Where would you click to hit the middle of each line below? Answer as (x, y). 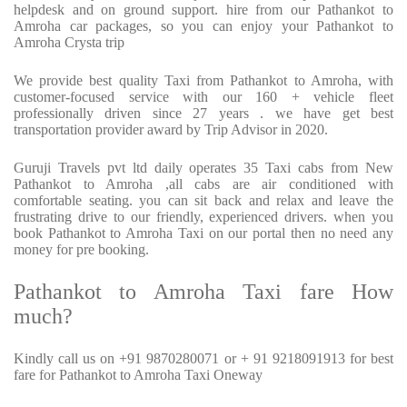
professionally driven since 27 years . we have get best (203, 114)
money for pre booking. (81, 250)
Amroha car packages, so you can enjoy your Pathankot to (203, 26)
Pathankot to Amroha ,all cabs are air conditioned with (203, 184)
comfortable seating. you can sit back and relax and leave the (203, 201)
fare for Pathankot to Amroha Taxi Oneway (138, 375)
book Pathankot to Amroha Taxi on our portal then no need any (203, 233)
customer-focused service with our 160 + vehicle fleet (203, 97)
